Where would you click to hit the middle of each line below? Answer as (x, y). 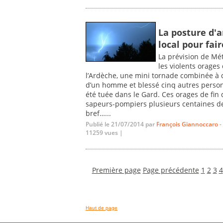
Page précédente (171, 170)
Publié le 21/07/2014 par (121, 124)
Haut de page (102, 208)
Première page (116, 170)
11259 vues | (104, 132)
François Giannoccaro (187, 124)
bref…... (98, 113)
